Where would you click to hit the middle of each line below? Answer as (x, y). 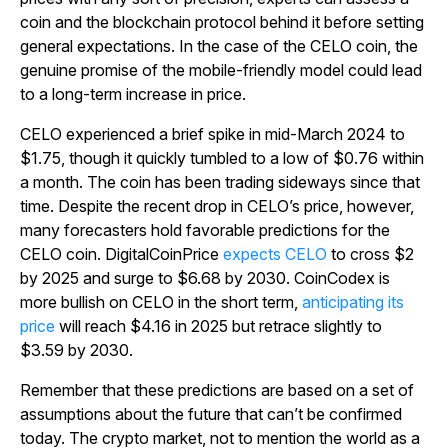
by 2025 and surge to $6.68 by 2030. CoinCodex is (205, 278)
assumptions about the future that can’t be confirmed (211, 414)
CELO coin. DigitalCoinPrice (121, 254)
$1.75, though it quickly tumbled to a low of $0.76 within (222, 158)
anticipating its (353, 302)
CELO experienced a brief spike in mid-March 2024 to (212, 134)
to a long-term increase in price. (133, 94)
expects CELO (275, 254)
